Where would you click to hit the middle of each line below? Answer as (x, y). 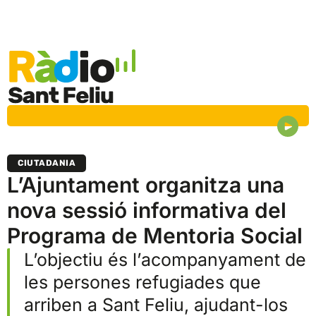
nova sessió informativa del (147, 211)
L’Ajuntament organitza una (146, 185)
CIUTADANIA (47, 163)
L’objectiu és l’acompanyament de (165, 260)
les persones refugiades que (142, 282)
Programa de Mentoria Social (155, 236)
